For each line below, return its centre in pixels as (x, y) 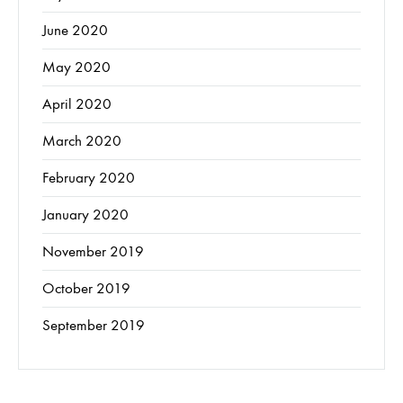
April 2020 (77, 104)
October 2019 (86, 289)
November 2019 (93, 252)
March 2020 (82, 141)
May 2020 (76, 67)
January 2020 (85, 215)
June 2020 (75, 31)
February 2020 (89, 178)
